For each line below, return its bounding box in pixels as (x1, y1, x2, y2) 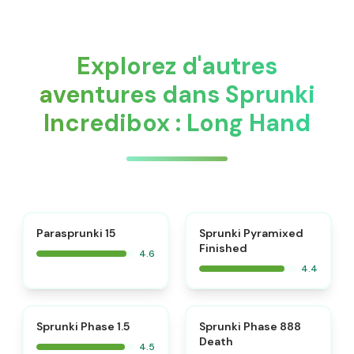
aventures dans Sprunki (39, 79, 315, 110)
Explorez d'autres (77, 51, 277, 81)
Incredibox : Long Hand (43, 107, 311, 138)
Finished (199, 241, 247, 255)
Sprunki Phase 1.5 (36, 319, 130, 333)
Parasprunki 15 (36, 226, 115, 240)
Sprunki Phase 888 (199, 319, 301, 333)
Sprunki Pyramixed (199, 226, 303, 240)
